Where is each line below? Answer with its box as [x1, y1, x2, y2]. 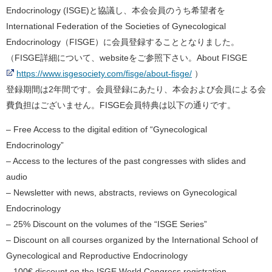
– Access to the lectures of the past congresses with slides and [6, 156, 246, 166]
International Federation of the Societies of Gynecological [6, 21, 226, 31]
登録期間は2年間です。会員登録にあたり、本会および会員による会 [6, 84, 266, 94]
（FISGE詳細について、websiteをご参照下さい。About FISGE [6, 53, 256, 63]
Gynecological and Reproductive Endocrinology [6, 251, 188, 261]
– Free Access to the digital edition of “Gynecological [6, 124, 207, 135]
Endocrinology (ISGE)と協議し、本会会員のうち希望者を [6, 5, 225, 15]
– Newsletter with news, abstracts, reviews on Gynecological [6, 188, 237, 198]
